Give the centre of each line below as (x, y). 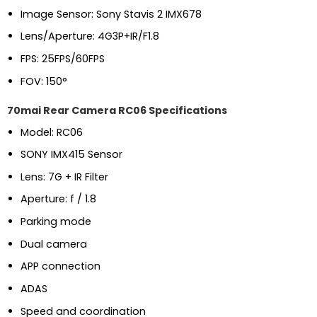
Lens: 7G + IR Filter (64, 177)
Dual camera (53, 244)
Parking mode (56, 222)
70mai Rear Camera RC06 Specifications (117, 111)
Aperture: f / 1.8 (58, 199)
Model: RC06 (51, 132)
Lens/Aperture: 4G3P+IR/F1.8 (90, 36)
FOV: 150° (44, 81)
